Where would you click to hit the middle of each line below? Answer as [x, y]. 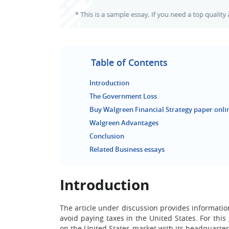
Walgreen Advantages [124, 123]
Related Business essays [127, 149]
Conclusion [107, 136]
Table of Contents [129, 62]
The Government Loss [123, 96]
